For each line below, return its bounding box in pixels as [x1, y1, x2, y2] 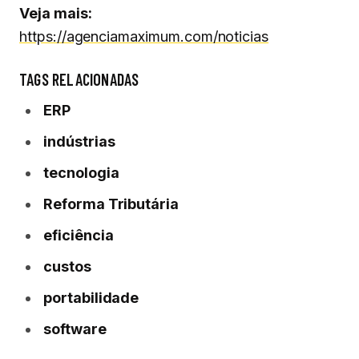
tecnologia [43, 164, 119, 181]
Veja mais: [19, 5, 92, 22]
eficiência [43, 227, 114, 244]
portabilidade [43, 289, 139, 306]
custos [43, 258, 91, 275]
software [43, 321, 107, 337]
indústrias [43, 133, 115, 150]
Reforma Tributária [43, 196, 179, 212]
